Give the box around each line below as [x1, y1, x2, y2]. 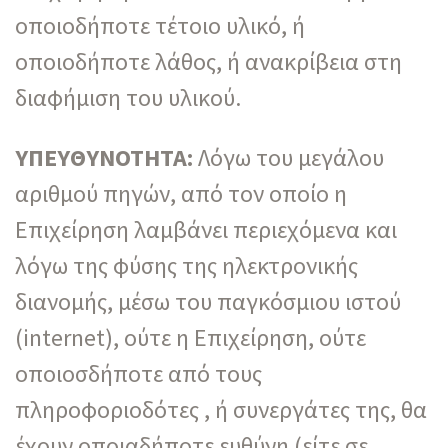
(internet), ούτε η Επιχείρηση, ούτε [15, 321, 366, 353]
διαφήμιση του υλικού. [15, 81, 241, 113]
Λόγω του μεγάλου [193, 141, 384, 173]
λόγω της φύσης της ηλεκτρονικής [15, 249, 358, 281]
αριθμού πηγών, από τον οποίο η [15, 177, 347, 209]
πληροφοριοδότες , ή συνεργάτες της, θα [15, 393, 427, 425]
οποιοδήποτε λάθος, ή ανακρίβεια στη [15, 45, 402, 77]
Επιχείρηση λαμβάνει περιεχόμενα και [15, 213, 397, 245]
